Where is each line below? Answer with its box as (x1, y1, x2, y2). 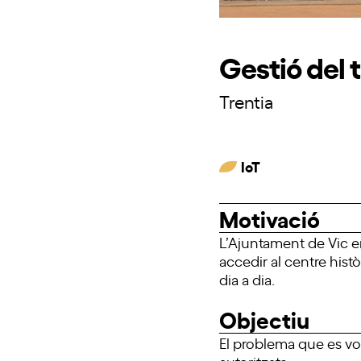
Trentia (219, 88, 273, 113)
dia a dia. (219, 268, 275, 288)
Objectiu (219, 302, 309, 334)
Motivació (219, 201, 320, 234)
